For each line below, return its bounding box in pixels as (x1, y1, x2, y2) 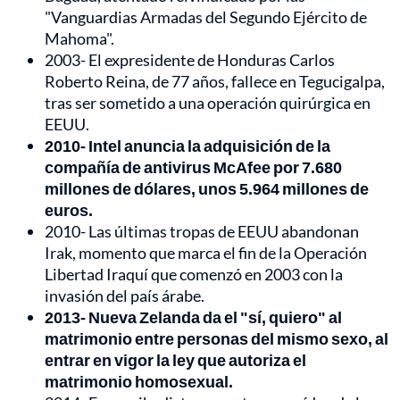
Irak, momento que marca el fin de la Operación (45, 243, 367, 263)
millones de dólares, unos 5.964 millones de (45, 179, 369, 199)
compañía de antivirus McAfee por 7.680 (45, 157, 342, 178)
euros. (45, 200, 93, 221)
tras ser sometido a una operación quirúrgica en (45, 93, 371, 113)
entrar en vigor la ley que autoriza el (45, 350, 306, 371)
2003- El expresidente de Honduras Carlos (45, 50, 335, 71)
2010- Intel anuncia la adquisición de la (45, 136, 330, 156)
